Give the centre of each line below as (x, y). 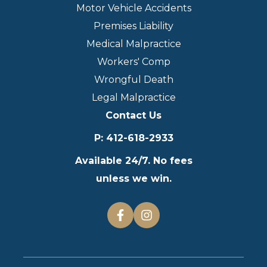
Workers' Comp (133, 62)
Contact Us (133, 116)
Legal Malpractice (133, 98)
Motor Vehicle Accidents (133, 8)
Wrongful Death (133, 80)
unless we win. (133, 179)
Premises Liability (133, 26)
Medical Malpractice (133, 44)
